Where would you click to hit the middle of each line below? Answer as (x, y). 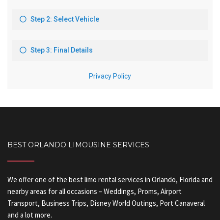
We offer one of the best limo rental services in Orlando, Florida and (110, 180)
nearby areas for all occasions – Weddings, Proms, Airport (95, 192)
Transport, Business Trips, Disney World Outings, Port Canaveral (106, 203)
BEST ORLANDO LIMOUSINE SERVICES (78, 145)
